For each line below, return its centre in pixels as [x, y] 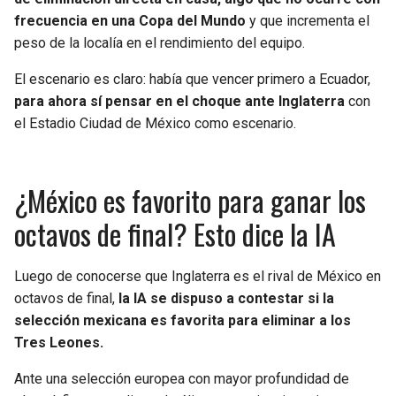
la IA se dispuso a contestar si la [226, 299]
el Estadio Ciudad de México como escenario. [155, 124]
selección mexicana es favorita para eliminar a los [183, 321]
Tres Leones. [59, 343]
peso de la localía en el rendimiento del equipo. [160, 43]
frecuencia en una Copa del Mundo [130, 21]
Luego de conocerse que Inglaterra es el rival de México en [198, 277]
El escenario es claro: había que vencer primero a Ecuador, [192, 80]
